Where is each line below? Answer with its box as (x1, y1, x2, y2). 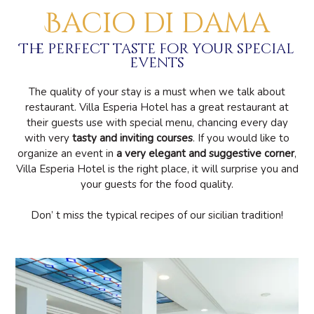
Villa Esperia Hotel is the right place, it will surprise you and (15, 162, 299, 176)
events (130, 53, 184, 72)
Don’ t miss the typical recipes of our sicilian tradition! (31, 208, 283, 222)
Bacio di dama (44, 5, 270, 43)
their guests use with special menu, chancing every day (26, 116, 288, 130)
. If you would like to (193, 131, 289, 145)
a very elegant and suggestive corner (116, 146, 294, 161)
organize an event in (18, 146, 116, 161)
